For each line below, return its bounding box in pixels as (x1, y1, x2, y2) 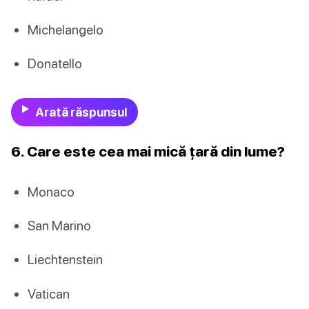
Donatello (28, 54, 82, 71)
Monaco (28, 183, 74, 200)
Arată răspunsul (34, 105, 127, 120)
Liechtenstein (28, 251, 103, 268)
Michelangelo (28, 21, 103, 37)
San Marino (28, 217, 91, 234)
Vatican (28, 285, 70, 301)
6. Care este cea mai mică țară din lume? (11, 143, 285, 160)
